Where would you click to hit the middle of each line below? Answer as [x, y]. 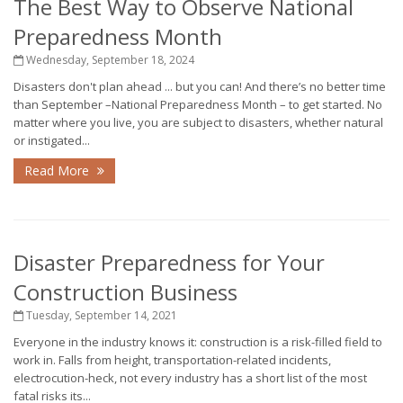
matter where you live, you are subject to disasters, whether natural [198, 122]
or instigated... [52, 140]
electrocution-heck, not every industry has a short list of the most [190, 378]
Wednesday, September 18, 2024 [109, 60]
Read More [58, 170]
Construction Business [125, 292]
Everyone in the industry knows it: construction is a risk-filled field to [198, 342]
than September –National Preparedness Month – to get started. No [198, 104]
